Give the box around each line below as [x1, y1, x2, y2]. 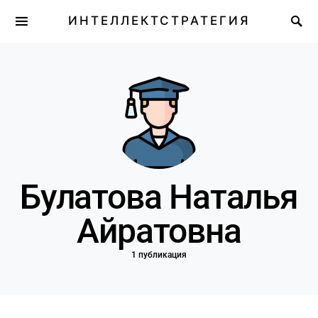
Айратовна [77, 211, 241, 251]
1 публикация [131, 250, 187, 260]
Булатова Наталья [20, 177, 298, 217]
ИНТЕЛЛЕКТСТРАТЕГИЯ [68, 13, 250, 28]
